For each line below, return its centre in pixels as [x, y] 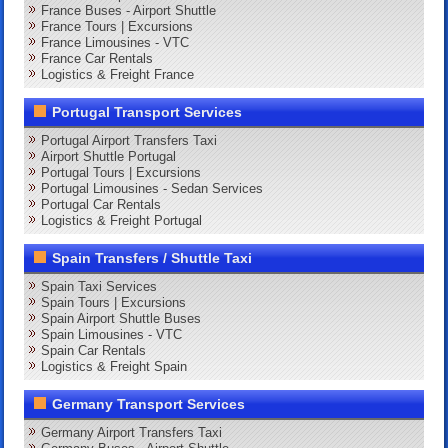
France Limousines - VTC [115, 42]
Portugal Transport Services [147, 111]
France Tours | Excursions [117, 26]
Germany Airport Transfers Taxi [132, 432]
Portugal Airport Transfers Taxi [129, 140]
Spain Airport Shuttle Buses [121, 318]
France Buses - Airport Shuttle [129, 10]
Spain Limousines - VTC [112, 334]
